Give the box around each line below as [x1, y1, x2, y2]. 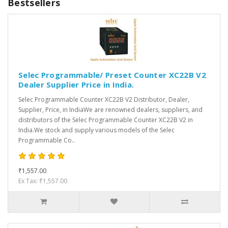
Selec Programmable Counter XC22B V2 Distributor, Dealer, [18, 95, 189, 104]
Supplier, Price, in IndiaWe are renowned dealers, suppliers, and [18, 105, 203, 115]
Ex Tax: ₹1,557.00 [18, 177, 67, 186]
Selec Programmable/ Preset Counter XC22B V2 [18, 70, 206, 80]
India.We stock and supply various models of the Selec [18, 126, 175, 135]
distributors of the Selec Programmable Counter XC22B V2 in [18, 116, 193, 125]
